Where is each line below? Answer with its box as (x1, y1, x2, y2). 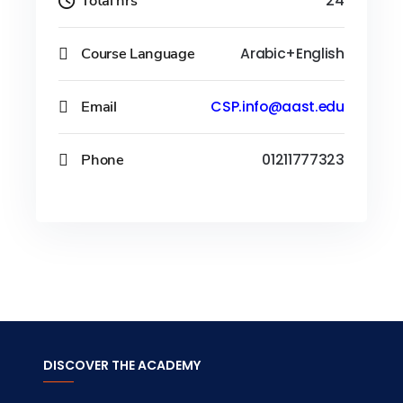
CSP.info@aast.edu (210, 97, 345, 116)
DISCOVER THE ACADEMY (42, 355, 201, 374)
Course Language (81, 42, 195, 64)
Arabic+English (240, 44, 345, 63)
